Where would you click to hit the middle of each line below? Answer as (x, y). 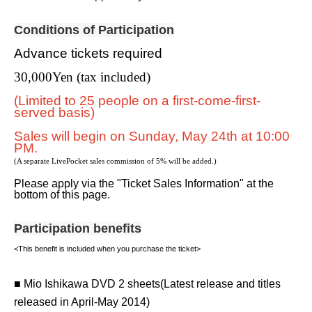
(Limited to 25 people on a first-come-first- (137, 101)
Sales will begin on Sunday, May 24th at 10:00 (152, 136)
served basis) (54, 112)
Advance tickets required (88, 53)
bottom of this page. (62, 195)
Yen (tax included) (101, 77)
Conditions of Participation (94, 30)
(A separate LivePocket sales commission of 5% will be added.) (115, 161)
